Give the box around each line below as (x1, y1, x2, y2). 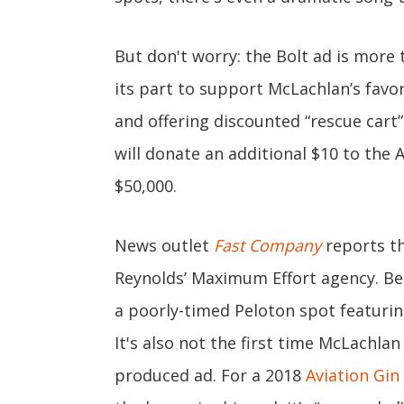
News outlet (115, 234, 214, 256)
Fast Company (214, 234, 321, 256)
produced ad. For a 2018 (115, 364, 306, 386)
